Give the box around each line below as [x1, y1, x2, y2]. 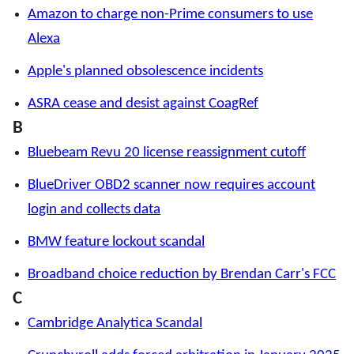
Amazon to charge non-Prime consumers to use [28, 7, 314, 23]
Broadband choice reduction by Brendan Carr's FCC [28, 267, 337, 283]
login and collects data [28, 202, 161, 218]
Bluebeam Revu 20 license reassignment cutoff [28, 145, 307, 161]
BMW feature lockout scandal [28, 235, 205, 250]
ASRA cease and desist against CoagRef [28, 96, 259, 112]
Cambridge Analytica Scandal [28, 316, 203, 332]
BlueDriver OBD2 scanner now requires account [28, 178, 316, 194]
